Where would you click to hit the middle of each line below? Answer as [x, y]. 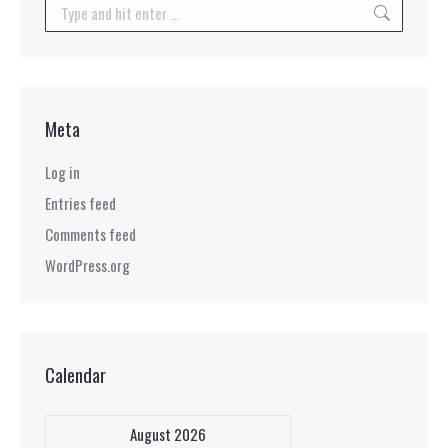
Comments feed [90, 234]
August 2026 [168, 434]
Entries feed [80, 203]
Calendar [75, 374]
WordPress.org [87, 265]
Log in [62, 172]
